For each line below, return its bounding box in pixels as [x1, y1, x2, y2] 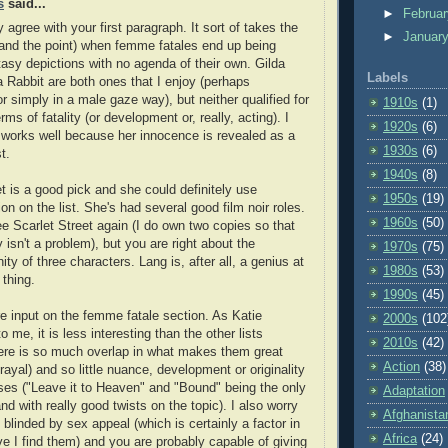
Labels [367, 71, 408, 86]
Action [383, 360, 420, 375]
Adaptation [383, 384, 445, 399]
